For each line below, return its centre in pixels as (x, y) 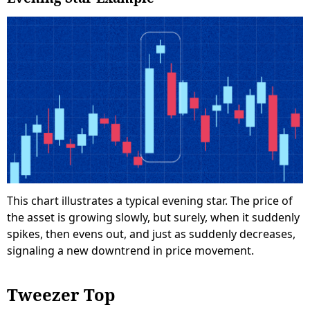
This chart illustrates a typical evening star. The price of (150, 200)
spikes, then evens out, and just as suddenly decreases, (151, 234)
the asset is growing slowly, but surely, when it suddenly (153, 217)
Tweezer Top (61, 294)
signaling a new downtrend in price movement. (130, 250)
